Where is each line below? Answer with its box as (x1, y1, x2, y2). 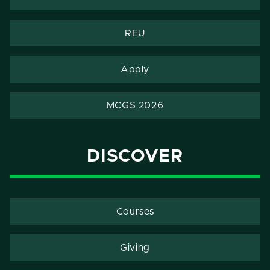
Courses (116, 206, 154, 216)
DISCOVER (87, 148, 183, 166)
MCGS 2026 (106, 100, 164, 110)
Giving (120, 242, 150, 253)
